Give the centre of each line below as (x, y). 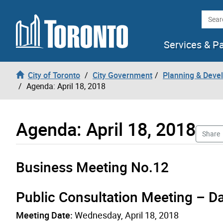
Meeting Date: (44, 215)
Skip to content (34, 13)
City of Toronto (54, 75)
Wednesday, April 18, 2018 (126, 215)
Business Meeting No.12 (92, 167)
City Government (122, 75)
